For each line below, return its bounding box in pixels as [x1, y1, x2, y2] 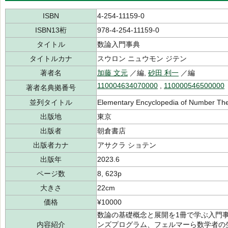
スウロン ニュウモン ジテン [97, 54, 187, 63]
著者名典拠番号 [26, 83, 76, 92]
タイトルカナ [30, 54, 72, 63]
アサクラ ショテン [97, 141, 156, 149]
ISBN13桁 [35, 26, 67, 34]
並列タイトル [30, 98, 72, 106]
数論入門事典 [97, 40, 140, 48]
